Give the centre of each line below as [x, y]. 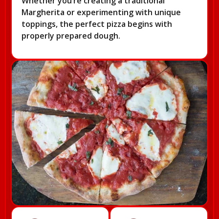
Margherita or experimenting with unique [101, 12]
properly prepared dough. [71, 36]
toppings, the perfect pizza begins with [97, 24]
